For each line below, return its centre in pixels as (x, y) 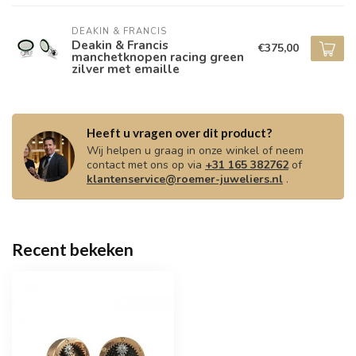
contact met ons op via (146, 165)
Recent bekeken (73, 250)
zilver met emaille (126, 68)
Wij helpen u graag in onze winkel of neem (195, 151)
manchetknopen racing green (158, 56)
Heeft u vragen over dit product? (179, 133)
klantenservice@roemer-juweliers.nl (185, 180)
